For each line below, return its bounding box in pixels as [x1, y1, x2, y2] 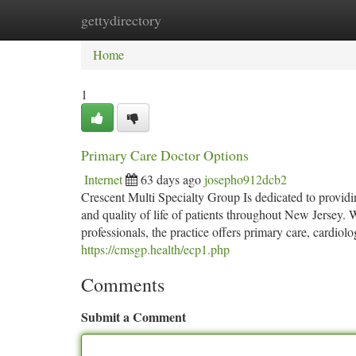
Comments [81, 272, 164, 297]
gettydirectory [81, 10, 161, 29]
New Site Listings [160, 11, 250, 28]
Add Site [273, 11, 318, 28]
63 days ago [141, 171, 201, 188]
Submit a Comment [81, 308, 186, 326]
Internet [84, 171, 122, 188]
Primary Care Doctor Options [81, 145, 249, 164]
